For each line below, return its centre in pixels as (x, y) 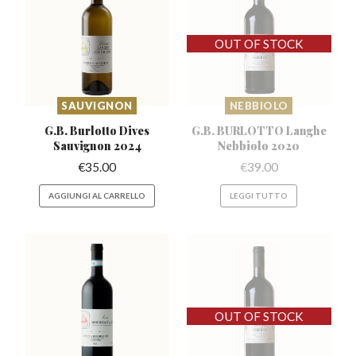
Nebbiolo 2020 (259, 146)
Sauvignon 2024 (97, 146)
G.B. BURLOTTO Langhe (259, 131)
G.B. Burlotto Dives (97, 131)
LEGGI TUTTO (259, 196)
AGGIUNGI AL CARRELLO (97, 196)
